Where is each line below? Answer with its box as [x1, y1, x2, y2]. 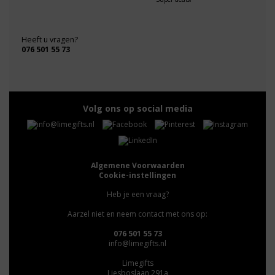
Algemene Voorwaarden [90, 160, 185, 171]
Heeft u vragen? [21, 34, 78, 45]
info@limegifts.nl [109, 238, 166, 249]
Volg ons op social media [82, 103, 193, 115]
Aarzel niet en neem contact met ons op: [68, 209, 207, 220]
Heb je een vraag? [106, 189, 169, 200]
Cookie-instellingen [99, 170, 176, 181]
